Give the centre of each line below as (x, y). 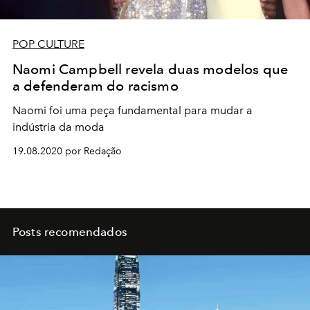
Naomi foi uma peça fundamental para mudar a (133, 111)
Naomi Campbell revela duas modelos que (151, 70)
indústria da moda (58, 127)
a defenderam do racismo (95, 86)
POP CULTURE (48, 44)
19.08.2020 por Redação (67, 152)
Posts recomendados (70, 232)
